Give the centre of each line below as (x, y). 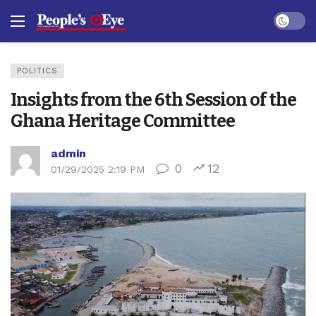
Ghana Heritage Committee (123, 121)
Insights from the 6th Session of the (153, 100)
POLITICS (37, 71)
